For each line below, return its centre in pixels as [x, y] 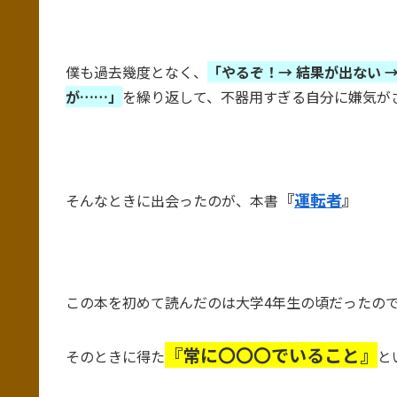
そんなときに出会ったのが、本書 [172, 201]
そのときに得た [115, 357]
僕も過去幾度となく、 [136, 72]
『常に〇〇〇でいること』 [271, 355]
